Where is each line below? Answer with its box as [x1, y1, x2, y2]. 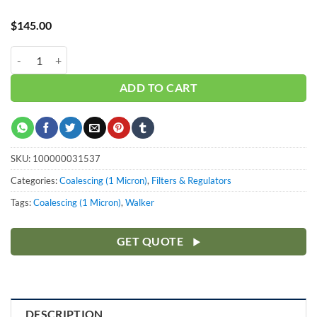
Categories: [11, 175, 59, 187]
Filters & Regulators [151, 175, 231, 187]
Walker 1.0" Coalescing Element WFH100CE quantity [10, 47, 244, 60]
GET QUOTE [116, 235, 184, 248]
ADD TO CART [119, 81, 198, 95]
